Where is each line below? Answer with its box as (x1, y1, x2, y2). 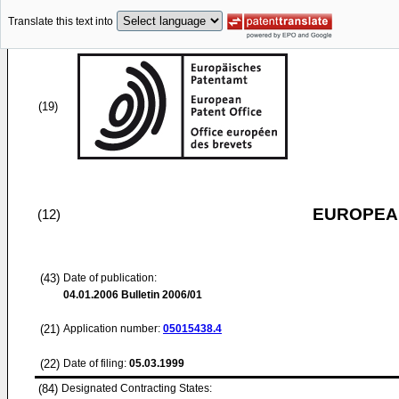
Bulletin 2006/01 (118, 289, 202, 301)
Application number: (63, 322, 163, 335)
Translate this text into (8, 15, 113, 28)
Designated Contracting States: (61, 382, 212, 395)
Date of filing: (63, 357, 126, 370)
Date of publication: (63, 272, 157, 284)
